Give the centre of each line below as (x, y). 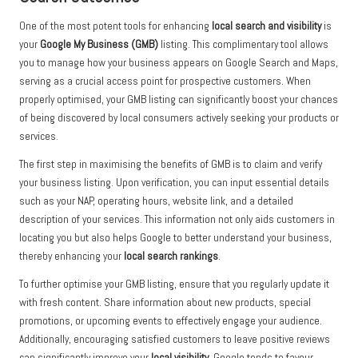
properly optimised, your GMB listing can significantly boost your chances (179, 99)
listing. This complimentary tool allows (243, 44)
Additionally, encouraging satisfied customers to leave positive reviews (175, 339)
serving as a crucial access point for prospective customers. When (165, 81)
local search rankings (171, 256)
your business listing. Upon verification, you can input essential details (174, 182)
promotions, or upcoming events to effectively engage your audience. (171, 320)
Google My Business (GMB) (99, 44)
